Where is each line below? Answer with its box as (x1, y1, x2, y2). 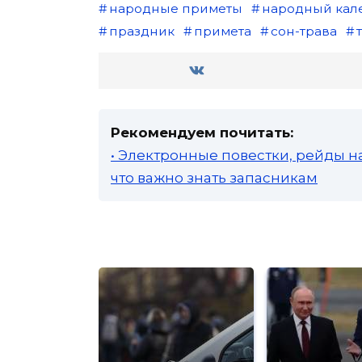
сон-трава (270, 23, 337, 39)
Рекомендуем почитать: (111, 124, 293, 141)
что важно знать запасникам (111, 169, 318, 186)
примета (193, 23, 251, 39)
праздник (108, 23, 175, 39)
